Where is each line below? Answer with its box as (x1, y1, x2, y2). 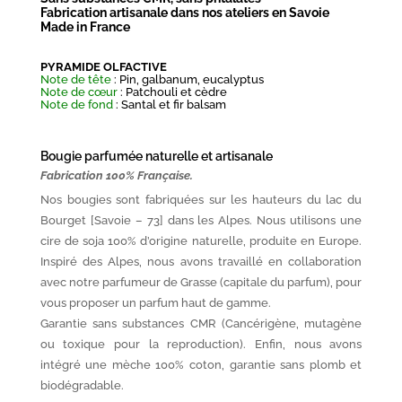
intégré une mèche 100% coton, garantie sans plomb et (39, 357, 363, 371)
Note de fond (39, 97, 113, 111)
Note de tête (39, 72, 111, 86)
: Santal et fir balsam (112, 97, 226, 111)
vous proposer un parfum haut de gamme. (39, 295, 271, 310)
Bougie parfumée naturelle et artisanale (39, 148, 273, 163)
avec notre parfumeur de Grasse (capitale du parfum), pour (39, 275, 363, 289)
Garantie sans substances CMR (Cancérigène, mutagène (39, 316, 363, 330)
